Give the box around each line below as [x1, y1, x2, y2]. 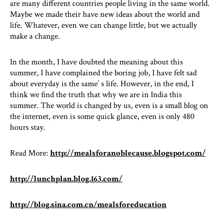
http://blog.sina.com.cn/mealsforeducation [10, 199, 166, 210]
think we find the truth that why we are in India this [10, 89, 182, 100]
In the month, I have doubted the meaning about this [10, 56, 183, 67]
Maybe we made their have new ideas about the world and [10, 8, 200, 20]
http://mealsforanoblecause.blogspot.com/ [50, 147, 206, 159]
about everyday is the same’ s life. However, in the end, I [10, 78, 194, 89]
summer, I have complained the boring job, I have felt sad [10, 67, 197, 78]
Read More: [10, 147, 50, 159]
